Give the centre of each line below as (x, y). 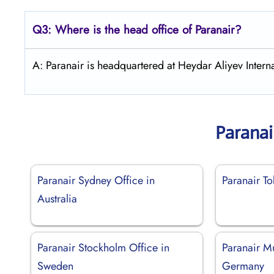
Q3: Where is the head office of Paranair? (137, 29)
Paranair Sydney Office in (96, 180)
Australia (57, 198)
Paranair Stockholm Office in (103, 247)
